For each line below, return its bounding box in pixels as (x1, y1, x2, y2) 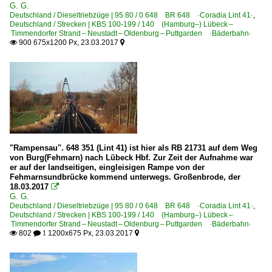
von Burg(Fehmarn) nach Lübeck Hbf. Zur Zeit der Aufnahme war (10, 152, 253, 162)
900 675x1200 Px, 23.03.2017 (17, 38, 120, 47)
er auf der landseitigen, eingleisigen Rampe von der (10, 162, 205, 172)
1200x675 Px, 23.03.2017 (46, 228, 135, 237)
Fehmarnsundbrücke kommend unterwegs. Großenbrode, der (10, 172, 240, 182)
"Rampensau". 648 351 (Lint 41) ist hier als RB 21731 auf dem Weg (10, 143, 257, 152)
